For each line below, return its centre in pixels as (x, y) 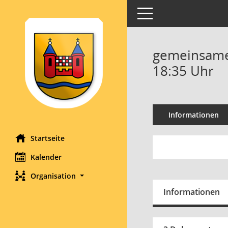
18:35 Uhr (183, 71)
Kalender (46, 157)
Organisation (53, 176)
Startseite (48, 138)
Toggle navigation (167, 12)
